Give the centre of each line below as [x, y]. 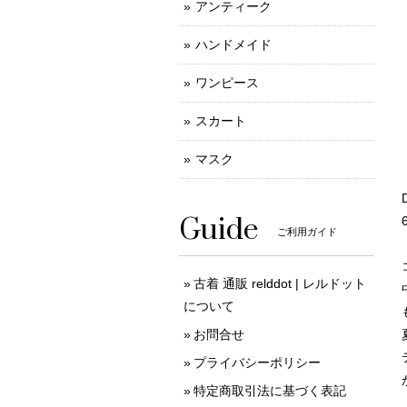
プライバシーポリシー [257, 362]
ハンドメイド [233, 45]
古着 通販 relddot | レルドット [280, 283]
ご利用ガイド [307, 232]
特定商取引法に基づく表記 [270, 391]
